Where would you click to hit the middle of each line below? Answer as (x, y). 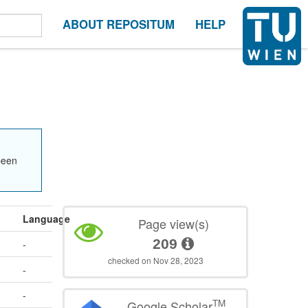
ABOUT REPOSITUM (119, 24)
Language (47, 219)
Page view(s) (173, 224)
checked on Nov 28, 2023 (155, 261)
